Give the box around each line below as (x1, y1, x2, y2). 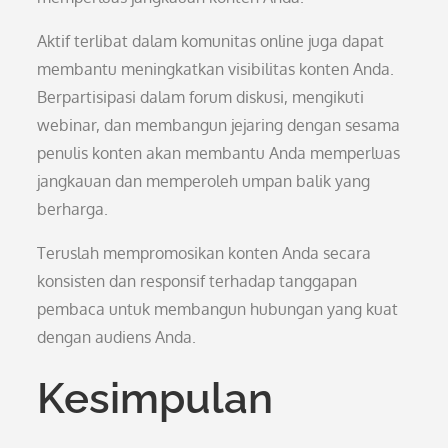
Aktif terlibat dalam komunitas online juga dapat (37, 31, 385, 51)
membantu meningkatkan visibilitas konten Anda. (37, 59, 395, 79)
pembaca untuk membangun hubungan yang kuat (37, 299, 399, 319)
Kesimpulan (37, 374, 274, 423)
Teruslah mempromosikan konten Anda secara (37, 243, 372, 263)
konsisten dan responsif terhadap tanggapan (37, 271, 358, 291)
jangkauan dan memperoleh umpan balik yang (37, 171, 371, 191)
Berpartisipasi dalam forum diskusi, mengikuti (37, 87, 365, 107)
